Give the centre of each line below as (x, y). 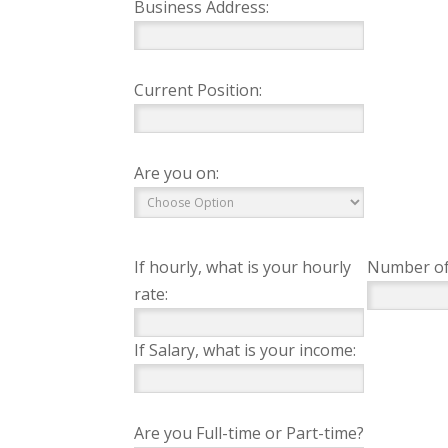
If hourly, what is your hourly (243, 267)
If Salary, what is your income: (245, 350)
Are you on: (177, 173)
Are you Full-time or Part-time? (249, 433)
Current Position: (198, 90)
